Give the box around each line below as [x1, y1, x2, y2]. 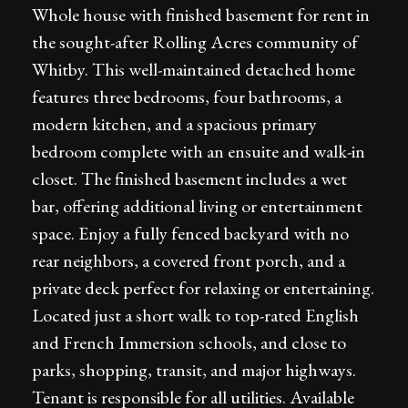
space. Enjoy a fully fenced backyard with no [32, 221, 349, 245]
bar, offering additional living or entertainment [32, 194, 362, 218]
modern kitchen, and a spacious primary [32, 112, 317, 136]
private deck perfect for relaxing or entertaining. [32, 276, 374, 300]
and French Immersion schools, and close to [32, 331, 346, 354]
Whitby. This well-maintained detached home [32, 57, 355, 81]
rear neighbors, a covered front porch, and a [32, 249, 345, 272]
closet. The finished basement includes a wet [32, 167, 347, 190]
